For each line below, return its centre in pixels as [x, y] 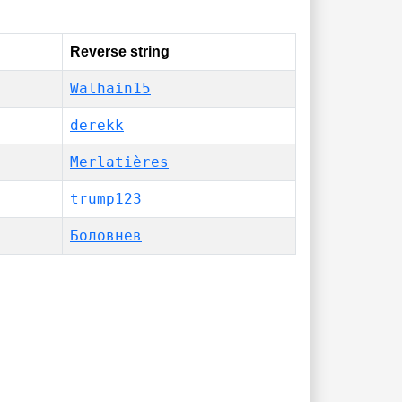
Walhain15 [110, 88]
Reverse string [120, 52]
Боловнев [106, 236]
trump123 [106, 199]
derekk [97, 125]
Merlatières [119, 162]
